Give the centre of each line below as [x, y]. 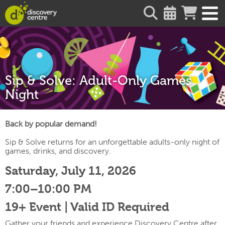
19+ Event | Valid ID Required [87, 207]
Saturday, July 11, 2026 [71, 171]
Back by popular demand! [51, 124]
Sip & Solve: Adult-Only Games [98, 81]
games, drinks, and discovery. [58, 151]
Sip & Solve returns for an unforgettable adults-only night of [112, 142]
